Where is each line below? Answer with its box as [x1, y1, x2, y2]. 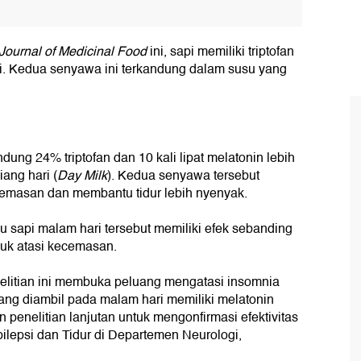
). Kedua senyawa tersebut [107, 165, 259, 187]
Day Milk [57, 165, 107, 187]
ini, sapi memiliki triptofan [147, 41, 294, 63]
